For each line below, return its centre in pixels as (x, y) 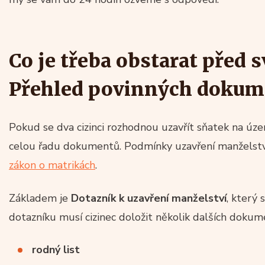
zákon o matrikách (52, 165)
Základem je (40, 198)
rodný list (56, 249)
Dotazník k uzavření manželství (149, 198)
